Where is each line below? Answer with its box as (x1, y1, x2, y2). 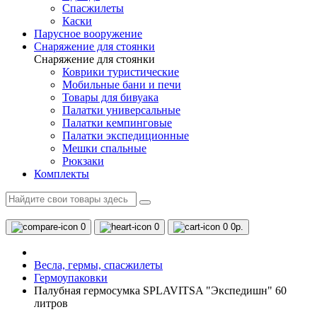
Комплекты (34, 168, 89, 180)
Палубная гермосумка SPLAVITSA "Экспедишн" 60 (34, 284, 287, 296)
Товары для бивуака (62, 91, 158, 103)
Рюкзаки (62, 155, 104, 167)
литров (34, 297, 68, 309)
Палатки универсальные (62, 104, 180, 116)
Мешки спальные (62, 142, 146, 154)
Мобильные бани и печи (62, 79, 181, 91)
